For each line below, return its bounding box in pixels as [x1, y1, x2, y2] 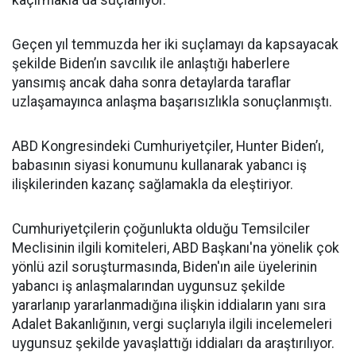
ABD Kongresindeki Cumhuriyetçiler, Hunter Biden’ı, [12, 138, 323, 154]
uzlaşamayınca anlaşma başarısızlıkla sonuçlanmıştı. [12, 94, 332, 110]
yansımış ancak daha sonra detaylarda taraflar [12, 75, 291, 91]
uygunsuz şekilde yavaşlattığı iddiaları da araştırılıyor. [12, 335, 335, 351]
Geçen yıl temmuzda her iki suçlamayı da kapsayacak [12, 37, 339, 52]
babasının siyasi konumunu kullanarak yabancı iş [12, 157, 307, 173]
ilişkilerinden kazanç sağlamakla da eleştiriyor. [12, 176, 293, 192]
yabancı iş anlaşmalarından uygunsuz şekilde [12, 278, 285, 294]
